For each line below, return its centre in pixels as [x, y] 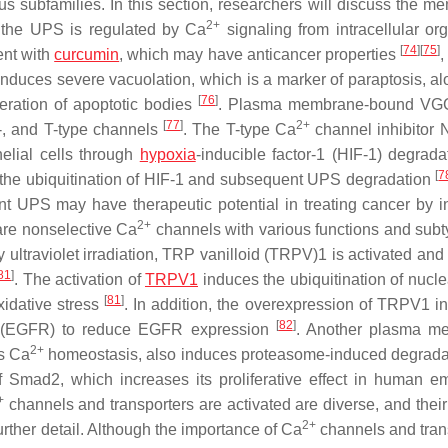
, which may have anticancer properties [259, 54]
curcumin [87, 54]
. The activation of [79, 279]
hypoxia [167, 154]
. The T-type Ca [239, 129]
